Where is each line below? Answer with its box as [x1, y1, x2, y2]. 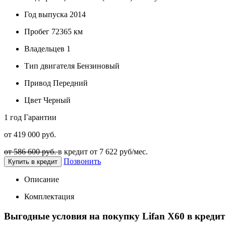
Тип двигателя [24, 61, 75, 70]
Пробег [24, 27, 49, 36]
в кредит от [58, 147, 99, 156]
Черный [41, 95, 71, 104]
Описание [24, 175, 59, 184]
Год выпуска [24, 10, 68, 19]
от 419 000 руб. [4, 130, 56, 139]
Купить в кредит [31, 157, 58, 165]
